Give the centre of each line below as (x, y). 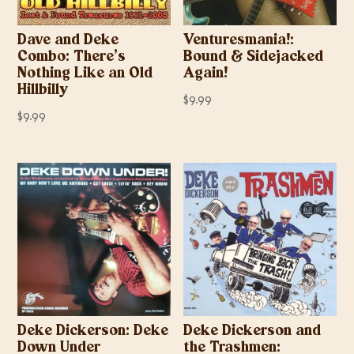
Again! (206, 73)
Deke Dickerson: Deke (93, 331)
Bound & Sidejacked (254, 57)
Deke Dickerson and (252, 331)
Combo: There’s (72, 57)
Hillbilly (43, 90)
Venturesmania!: (239, 40)
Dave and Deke (68, 40)
